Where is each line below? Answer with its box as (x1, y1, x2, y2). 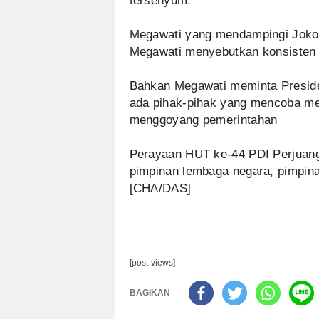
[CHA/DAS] (129, 182, 192, 195)
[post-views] (129, 258, 175, 268)
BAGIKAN (129, 288, 170, 298)
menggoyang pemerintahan (129, 113, 278, 127)
